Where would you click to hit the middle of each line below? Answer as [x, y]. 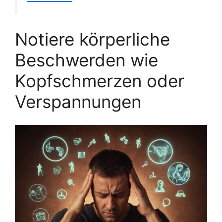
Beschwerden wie [86, 60]
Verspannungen [78, 102]
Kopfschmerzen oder [100, 81]
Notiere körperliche [92, 39]
